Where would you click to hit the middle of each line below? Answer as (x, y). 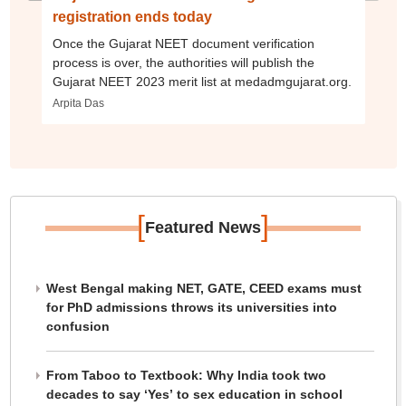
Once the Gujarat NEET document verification (183, 44)
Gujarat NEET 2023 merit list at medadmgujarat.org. (202, 82)
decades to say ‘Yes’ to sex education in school (194, 395)
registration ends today (132, 17)
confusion (77, 327)
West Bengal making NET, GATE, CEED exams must (203, 289)
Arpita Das (78, 104)
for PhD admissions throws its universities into (191, 308)
